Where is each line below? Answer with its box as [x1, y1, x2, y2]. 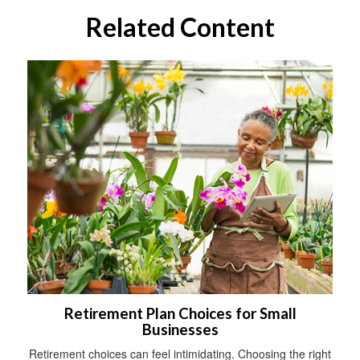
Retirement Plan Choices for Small [63, 305, 297, 323]
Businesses [141, 321, 219, 339]
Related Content [85, 11, 275, 43]
